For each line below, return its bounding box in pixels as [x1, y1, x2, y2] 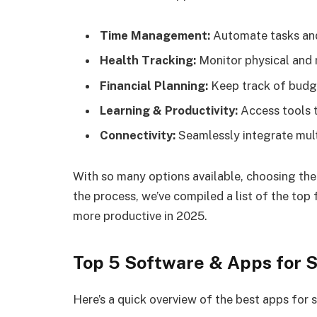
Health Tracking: [100, 53, 196, 68]
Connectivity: [100, 128, 175, 143]
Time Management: [100, 28, 210, 43]
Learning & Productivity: [100, 103, 238, 118]
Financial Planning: [100, 78, 208, 93]
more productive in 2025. [73, 209, 207, 224]
